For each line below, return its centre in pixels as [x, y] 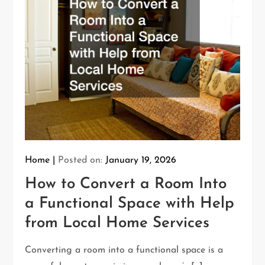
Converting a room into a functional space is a [124, 251]
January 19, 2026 [141, 161]
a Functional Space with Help [130, 204]
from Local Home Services [117, 224]
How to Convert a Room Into [126, 185]
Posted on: [82, 161]
